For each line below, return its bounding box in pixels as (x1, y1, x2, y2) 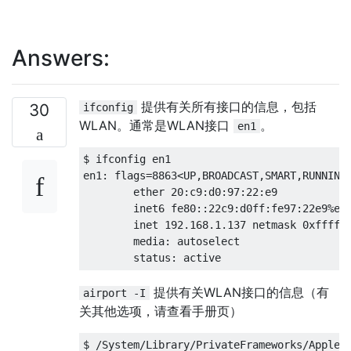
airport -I (83, 286, 146, 299)
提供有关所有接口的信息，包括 (137, 98, 317, 114)
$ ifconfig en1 (83, 152, 171, 165)
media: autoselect (83, 234, 240, 248)
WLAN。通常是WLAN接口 (79, 117, 233, 133)
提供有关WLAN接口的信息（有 (150, 284, 329, 300)
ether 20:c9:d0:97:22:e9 (83, 185, 284, 198)
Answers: (12, 44, 110, 71)
